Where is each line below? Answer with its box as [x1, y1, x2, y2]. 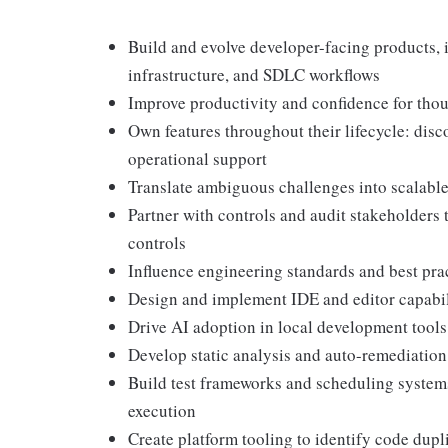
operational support [128, 147, 267, 170]
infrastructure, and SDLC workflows [128, 63, 380, 86]
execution [128, 399, 196, 422]
